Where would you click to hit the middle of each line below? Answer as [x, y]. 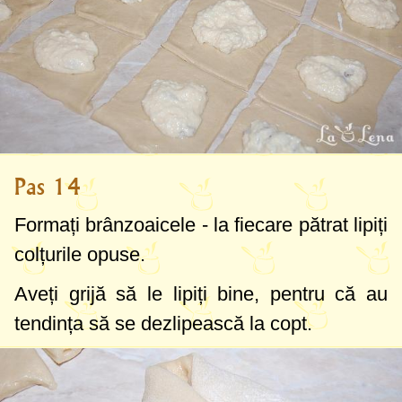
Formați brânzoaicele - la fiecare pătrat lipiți [201, 224]
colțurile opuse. [80, 254]
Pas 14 [48, 186]
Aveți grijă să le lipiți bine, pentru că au [201, 293]
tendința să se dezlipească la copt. [163, 323]
